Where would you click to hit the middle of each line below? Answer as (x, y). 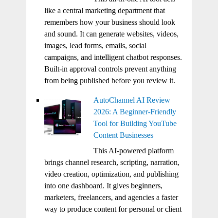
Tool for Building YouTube (135, 124)
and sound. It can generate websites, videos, (111, 34)
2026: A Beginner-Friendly (135, 112)
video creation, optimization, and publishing (111, 174)
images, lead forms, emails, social (95, 46)
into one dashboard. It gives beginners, (103, 186)
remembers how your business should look (109, 22)
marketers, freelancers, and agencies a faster (111, 198)
